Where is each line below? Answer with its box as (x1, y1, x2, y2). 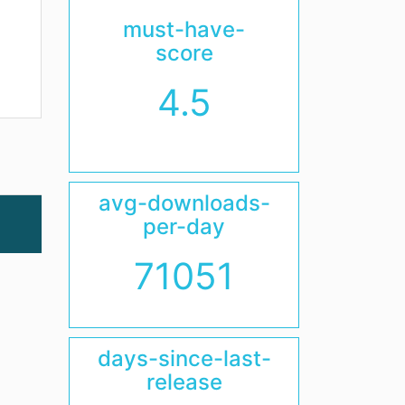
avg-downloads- (98, 190, 270, 217)
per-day (143, 213, 225, 240)
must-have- (123, 16, 245, 43)
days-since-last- (97, 345, 271, 372)
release (146, 369, 222, 396)
